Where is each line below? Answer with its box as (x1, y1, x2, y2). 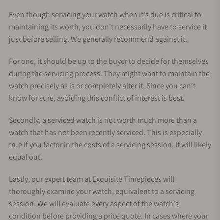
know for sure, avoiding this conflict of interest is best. (9, 92, 185, 103)
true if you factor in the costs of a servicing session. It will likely (9, 139, 211, 150)
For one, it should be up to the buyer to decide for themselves (9, 55, 209, 66)
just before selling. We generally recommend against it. (9, 33, 187, 44)
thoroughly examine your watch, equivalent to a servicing (9, 186, 194, 196)
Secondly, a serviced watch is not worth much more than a (9, 114, 197, 125)
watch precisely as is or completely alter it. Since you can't (9, 80, 195, 91)
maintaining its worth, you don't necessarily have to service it (9, 21, 207, 32)
